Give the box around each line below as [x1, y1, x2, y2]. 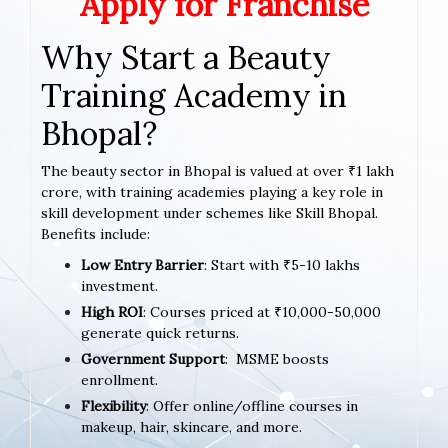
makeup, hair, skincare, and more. [81, 417, 302, 436]
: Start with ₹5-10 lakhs [204, 255, 360, 274]
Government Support [81, 349, 225, 368]
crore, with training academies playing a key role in [41, 182, 383, 201]
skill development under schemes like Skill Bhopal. [41, 203, 378, 222]
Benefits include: [41, 224, 150, 243]
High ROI [81, 302, 143, 321]
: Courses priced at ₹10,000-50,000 [143, 302, 381, 321]
